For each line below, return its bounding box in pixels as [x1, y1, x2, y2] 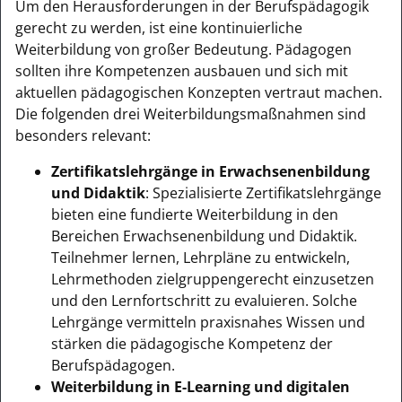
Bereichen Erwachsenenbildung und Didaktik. [51, 225, 357, 246]
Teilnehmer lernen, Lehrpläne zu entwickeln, [51, 247, 350, 267]
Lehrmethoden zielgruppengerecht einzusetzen [51, 268, 374, 289]
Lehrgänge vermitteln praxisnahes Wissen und [51, 311, 365, 332]
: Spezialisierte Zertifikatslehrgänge [145, 182, 381, 203]
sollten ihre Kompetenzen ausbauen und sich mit [15, 60, 348, 81]
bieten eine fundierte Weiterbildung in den [51, 204, 338, 224]
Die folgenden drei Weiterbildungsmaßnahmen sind [15, 103, 366, 124]
